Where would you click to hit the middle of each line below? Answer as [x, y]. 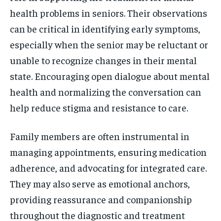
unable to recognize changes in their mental [103, 60]
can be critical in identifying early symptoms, [105, 28]
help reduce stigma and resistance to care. [99, 107]
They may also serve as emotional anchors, [100, 183]
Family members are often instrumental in [100, 136]
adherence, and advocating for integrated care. [108, 167]
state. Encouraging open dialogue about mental [110, 75]
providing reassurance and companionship [101, 199]
